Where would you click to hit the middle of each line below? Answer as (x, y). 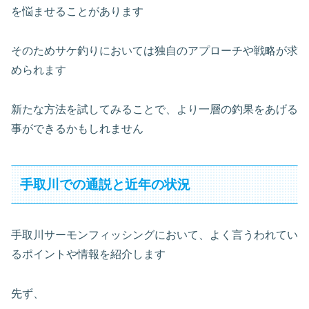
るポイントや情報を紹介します (88, 255)
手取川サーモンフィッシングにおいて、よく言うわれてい (154, 235)
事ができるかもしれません (77, 128)
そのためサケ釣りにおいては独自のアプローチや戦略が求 (154, 50)
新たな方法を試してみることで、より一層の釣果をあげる (154, 109)
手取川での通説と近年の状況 (106, 184)
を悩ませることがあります (77, 12)
